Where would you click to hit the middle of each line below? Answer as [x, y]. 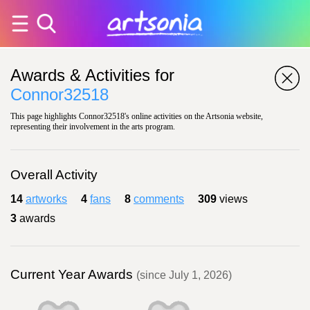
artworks [46, 199]
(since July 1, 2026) [184, 275]
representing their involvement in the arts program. [93, 127]
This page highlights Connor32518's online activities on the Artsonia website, [137, 116]
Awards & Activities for [92, 75]
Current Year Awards [73, 274]
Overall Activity [54, 175]
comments [159, 199]
